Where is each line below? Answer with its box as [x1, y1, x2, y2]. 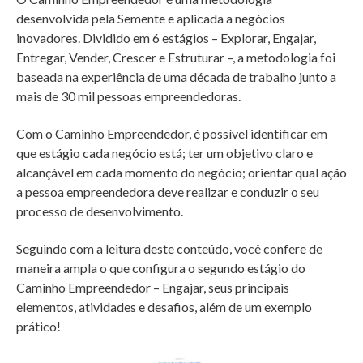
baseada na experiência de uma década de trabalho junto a [16, 69, 336, 85]
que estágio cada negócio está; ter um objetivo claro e [16, 145, 313, 161]
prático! [16, 318, 61, 335]
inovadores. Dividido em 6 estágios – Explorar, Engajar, [16, 30, 316, 46]
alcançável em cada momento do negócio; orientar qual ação [16, 164, 347, 181]
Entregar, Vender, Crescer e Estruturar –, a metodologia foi [16, 49, 335, 66]
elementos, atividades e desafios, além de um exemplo [16, 299, 312, 315]
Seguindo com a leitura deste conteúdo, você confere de [16, 241, 322, 257]
